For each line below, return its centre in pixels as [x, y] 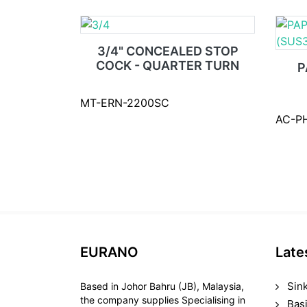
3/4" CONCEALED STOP [168, 51]
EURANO [109, 252]
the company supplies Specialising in [163, 300]
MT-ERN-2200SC [125, 103]
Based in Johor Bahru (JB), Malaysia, [162, 286]
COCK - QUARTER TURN [168, 65]
